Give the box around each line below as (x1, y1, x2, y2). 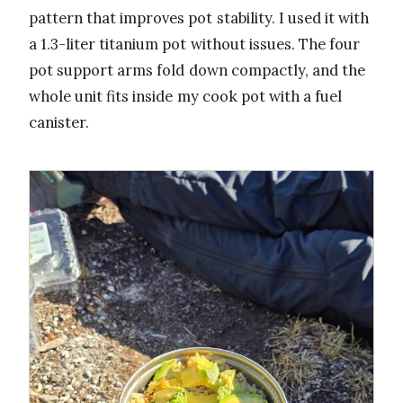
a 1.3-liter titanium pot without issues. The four (29, 34, 361, 55)
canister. (29, 112, 89, 133)
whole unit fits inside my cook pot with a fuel (29, 86, 343, 107)
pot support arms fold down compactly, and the (29, 60, 366, 81)
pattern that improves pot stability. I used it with (29, 8, 370, 29)
